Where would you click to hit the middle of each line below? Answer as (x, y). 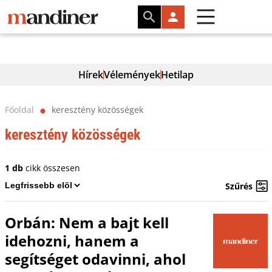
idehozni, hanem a (72, 241)
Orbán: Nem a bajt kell (87, 223)
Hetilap (177, 75)
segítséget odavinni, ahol (95, 259)
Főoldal (19, 110)
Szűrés (239, 186)
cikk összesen (51, 168)
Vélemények (132, 75)
